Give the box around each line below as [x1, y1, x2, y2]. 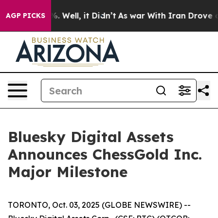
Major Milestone [8, 163, 127, 181]
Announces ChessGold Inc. [8, 145, 202, 163]
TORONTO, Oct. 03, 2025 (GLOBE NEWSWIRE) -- [8, 200, 191, 210]
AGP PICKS [6, 11, 45, 20]
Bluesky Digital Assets [8, 127, 174, 146]
